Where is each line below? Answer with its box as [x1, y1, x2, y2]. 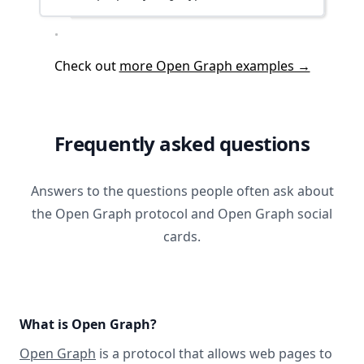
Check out [54, 57, 119, 75]
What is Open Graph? [19, 315, 157, 333]
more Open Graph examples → [119, 57, 310, 75]
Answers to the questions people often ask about [30, 182, 334, 200]
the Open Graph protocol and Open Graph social [32, 205, 332, 223]
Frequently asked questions [54, 130, 310, 157]
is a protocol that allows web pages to [96, 344, 332, 362]
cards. [163, 227, 201, 245]
